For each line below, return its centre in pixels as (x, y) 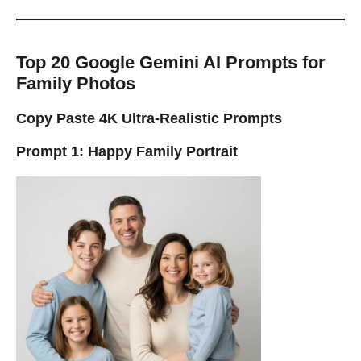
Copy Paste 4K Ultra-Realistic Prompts (149, 118)
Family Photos (76, 83)
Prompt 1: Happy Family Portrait (127, 151)
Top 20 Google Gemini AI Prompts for (171, 62)
